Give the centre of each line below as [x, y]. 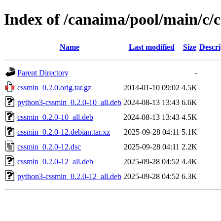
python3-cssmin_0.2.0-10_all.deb [69, 102]
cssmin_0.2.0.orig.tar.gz [54, 87]
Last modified [151, 47]
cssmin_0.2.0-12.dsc [49, 147]
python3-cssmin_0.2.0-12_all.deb [69, 176]
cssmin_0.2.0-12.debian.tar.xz [64, 132]
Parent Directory [43, 73]
